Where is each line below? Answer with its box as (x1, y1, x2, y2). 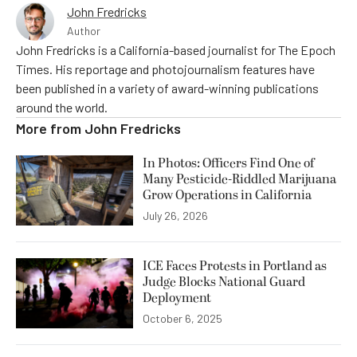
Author (67, 23, 100, 37)
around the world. (16, 99, 108, 115)
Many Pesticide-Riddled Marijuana (143, 169, 336, 189)
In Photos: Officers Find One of (143, 153, 314, 173)
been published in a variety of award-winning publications (16, 80, 319, 96)
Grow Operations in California (143, 185, 312, 205)
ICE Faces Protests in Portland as (143, 256, 327, 276)
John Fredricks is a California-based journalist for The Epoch (16, 41, 335, 57)
